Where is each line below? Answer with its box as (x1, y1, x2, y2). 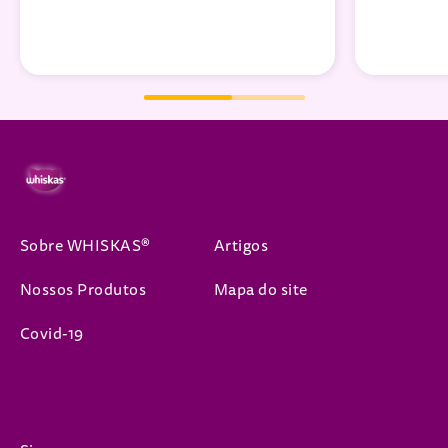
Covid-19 (20, 322, 84, 345)
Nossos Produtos (20, 278, 147, 301)
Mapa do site (214, 278, 308, 301)
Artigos (214, 234, 269, 257)
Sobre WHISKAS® (20, 234, 151, 257)
